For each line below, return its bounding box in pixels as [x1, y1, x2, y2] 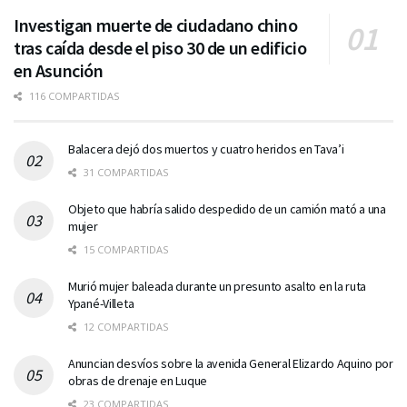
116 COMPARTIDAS [26, 88, 119, 103]
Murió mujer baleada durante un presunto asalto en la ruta [68, 277, 367, 294]
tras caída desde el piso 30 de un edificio [14, 35, 307, 59]
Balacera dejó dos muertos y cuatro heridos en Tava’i [68, 140, 344, 157]
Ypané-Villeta [68, 294, 134, 312]
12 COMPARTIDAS [81, 319, 168, 333]
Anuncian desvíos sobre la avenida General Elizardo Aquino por [68, 354, 393, 372]
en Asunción [14, 58, 104, 82]
